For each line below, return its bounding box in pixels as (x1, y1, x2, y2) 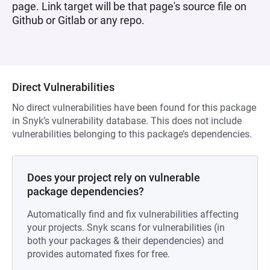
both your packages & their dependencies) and (27, 235, 224, 246)
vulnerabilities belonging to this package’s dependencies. (12, 128, 252, 140)
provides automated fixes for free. (27, 248, 170, 260)
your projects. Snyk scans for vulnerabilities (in (27, 222, 225, 233)
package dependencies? (27, 185, 144, 198)
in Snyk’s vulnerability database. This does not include (12, 115, 242, 127)
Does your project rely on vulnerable (27, 171, 200, 184)
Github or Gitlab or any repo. (12, 14, 145, 27)
